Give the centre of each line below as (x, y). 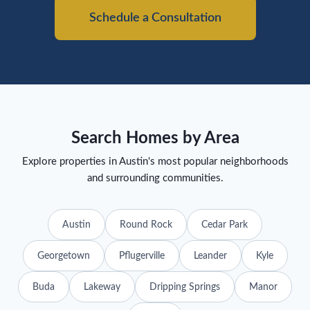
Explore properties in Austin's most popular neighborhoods (155, 161)
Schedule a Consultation (155, 18)
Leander (210, 255)
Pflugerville (142, 255)
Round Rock (146, 224)
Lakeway (102, 286)
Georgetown (63, 255)
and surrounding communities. (155, 178)
